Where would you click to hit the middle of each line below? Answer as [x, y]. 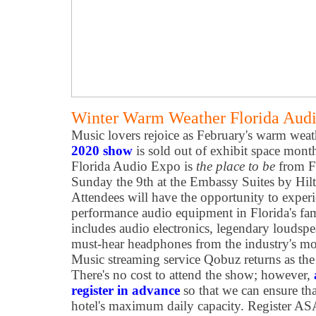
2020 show [102, 151]
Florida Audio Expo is [134, 166]
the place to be [236, 166]
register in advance [126, 290]
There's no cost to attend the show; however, [193, 275]
